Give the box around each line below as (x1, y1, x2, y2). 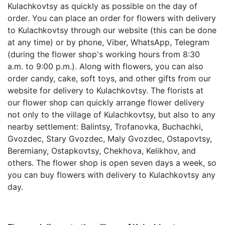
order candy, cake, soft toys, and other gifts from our (8, 73, 211, 84)
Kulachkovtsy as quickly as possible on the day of (8, 1, 197, 12)
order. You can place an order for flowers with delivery (8, 13, 216, 24)
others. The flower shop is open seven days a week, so (8, 158, 216, 168)
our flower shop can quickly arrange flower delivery (8, 97, 204, 108)
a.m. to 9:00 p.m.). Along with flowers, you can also (8, 61, 203, 72)
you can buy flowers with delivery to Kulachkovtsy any (8, 170, 215, 180)
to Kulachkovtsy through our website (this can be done (8, 25, 216, 36)
